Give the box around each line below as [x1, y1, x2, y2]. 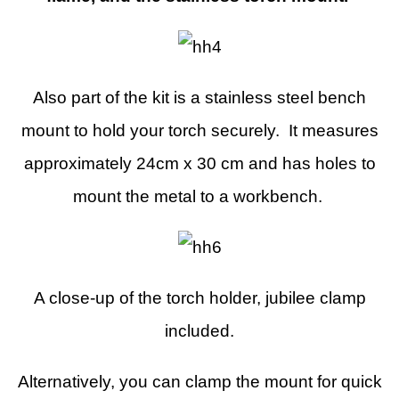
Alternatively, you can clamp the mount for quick [17, 372, 382, 391]
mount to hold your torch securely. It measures [20, 121, 379, 140]
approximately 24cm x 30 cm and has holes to [23, 154, 376, 173]
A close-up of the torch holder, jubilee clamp [33, 289, 366, 307]
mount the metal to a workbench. [72, 187, 327, 206]
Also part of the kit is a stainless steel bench [33, 88, 366, 107]
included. [165, 322, 234, 340]
